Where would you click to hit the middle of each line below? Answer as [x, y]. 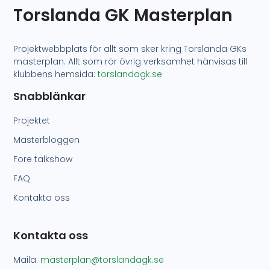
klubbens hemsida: [56, 74]
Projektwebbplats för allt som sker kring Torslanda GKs [130, 49]
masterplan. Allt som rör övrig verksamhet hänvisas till [130, 62]
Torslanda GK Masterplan [123, 16]
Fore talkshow [43, 159]
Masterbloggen [47, 140]
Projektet [32, 121]
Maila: [27, 259]
